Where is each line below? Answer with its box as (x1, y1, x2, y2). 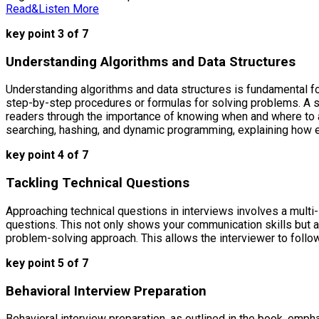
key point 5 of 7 (6, 256, 88, 270)
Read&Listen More (6, 2, 99, 16)
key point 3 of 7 (6, 27, 88, 41)
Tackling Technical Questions (6, 175, 189, 192)
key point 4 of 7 (6, 148, 88, 162)
